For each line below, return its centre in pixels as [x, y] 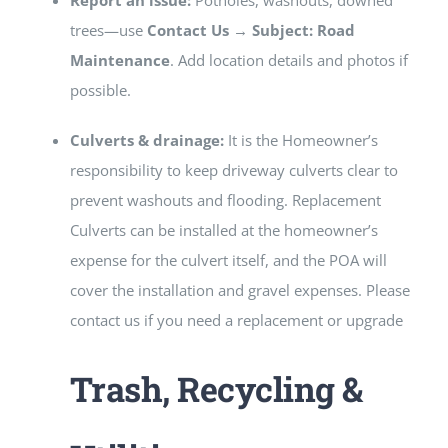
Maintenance [119, 60]
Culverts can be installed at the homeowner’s [223, 230]
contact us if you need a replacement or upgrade [236, 320]
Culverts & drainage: [146, 140]
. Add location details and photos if [288, 60]
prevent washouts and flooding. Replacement [225, 200]
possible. [100, 90]
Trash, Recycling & [216, 389]
